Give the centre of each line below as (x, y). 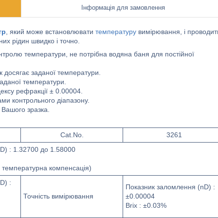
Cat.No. (72, 135)
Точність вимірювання (58, 196)
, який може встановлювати (51, 32)
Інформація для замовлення (123, 8)
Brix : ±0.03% (146, 205)
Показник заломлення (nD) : (170, 187)
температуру (116, 32)
